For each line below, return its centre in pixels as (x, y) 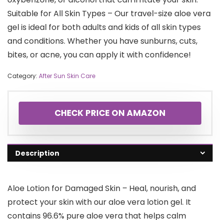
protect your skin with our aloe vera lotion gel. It (99, 202)
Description (37, 153)
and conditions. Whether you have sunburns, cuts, (102, 41)
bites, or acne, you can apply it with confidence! (99, 55)
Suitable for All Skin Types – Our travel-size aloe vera (109, 14)
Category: (23, 76)
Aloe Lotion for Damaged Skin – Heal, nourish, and (102, 189)
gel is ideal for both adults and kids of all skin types (104, 27)
